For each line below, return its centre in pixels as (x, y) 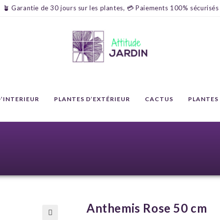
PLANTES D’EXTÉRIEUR (92, 99)
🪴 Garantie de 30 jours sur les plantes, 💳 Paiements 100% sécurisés (111, 8)
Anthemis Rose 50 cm (147, 208)
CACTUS (159, 99)
